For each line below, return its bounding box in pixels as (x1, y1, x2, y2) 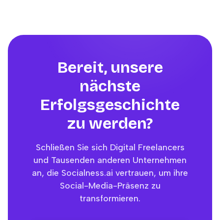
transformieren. (80, 193, 140, 203)
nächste (80, 77, 140, 96)
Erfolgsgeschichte (40, 95, 180, 114)
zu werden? (67, 114, 153, 133)
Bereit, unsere (57, 58, 163, 77)
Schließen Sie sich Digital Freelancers (35, 142, 185, 152)
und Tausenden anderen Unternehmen (33, 155, 187, 165)
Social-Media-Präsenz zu (59, 180, 161, 191)
